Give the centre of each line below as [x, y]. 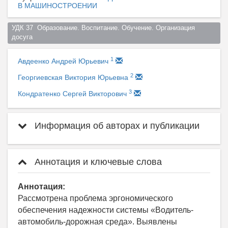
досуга [24, 37]
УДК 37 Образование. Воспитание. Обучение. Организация [103, 28]
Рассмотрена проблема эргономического [95, 198]
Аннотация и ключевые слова [97, 162]
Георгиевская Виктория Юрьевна [74, 78]
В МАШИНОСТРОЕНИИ [58, 5]
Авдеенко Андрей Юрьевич [64, 61]
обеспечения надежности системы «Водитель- [106, 210]
